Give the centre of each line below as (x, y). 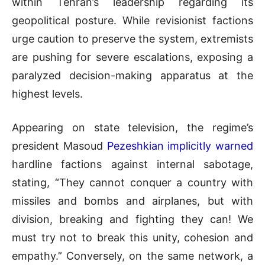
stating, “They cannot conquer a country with (132, 182)
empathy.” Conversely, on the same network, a (132, 256)
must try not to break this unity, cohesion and (132, 237)
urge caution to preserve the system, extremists (132, 38)
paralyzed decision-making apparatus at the (132, 75)
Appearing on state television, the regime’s (132, 127)
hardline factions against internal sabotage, (132, 164)
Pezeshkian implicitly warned (180, 146)
